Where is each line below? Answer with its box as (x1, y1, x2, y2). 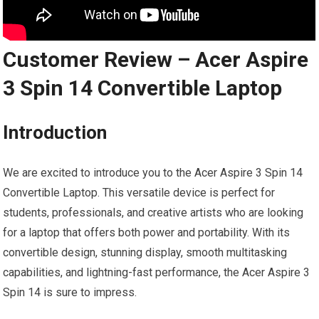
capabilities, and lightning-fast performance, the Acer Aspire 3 (3, 266, 310, 279)
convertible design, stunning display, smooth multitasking (3, 246, 288, 259)
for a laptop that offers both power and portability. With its (3, 226, 291, 239)
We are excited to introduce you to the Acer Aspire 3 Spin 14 (3, 166, 303, 179)
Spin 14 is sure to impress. (3, 286, 137, 299)
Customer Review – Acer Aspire (3, 47, 309, 72)
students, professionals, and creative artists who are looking (3, 206, 304, 219)
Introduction (3, 122, 108, 143)
